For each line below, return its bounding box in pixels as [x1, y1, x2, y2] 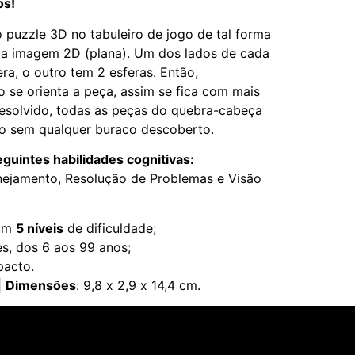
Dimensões [5, 277, 76, 293]
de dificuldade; [63, 219, 156, 236]
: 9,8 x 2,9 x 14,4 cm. [75, 277, 200, 293]
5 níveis [15, 219, 63, 236]
